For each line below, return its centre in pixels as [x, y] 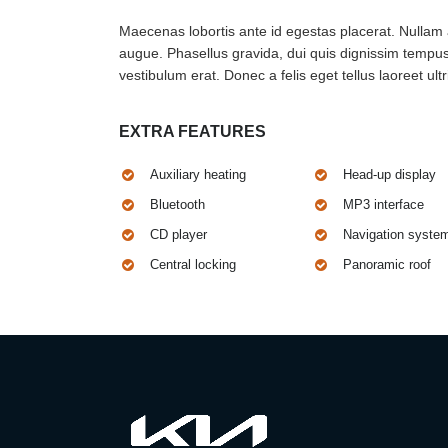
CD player [178, 234]
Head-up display [389, 174]
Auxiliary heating [198, 174]
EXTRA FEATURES [192, 131]
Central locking [193, 264]
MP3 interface [383, 204]
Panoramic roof [386, 264]
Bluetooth [177, 204]
